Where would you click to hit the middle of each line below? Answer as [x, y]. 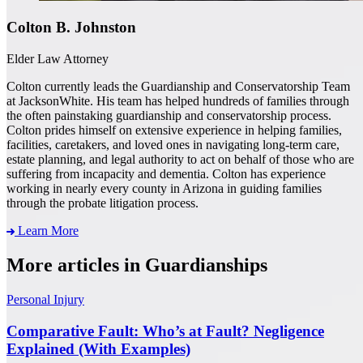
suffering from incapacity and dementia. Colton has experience [166, 173]
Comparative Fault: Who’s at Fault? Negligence [165, 331]
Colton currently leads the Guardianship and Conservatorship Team [178, 86]
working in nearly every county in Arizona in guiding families [164, 188]
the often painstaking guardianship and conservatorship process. [169, 115]
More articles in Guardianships [137, 265]
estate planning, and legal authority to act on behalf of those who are [180, 159]
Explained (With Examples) [98, 348]
